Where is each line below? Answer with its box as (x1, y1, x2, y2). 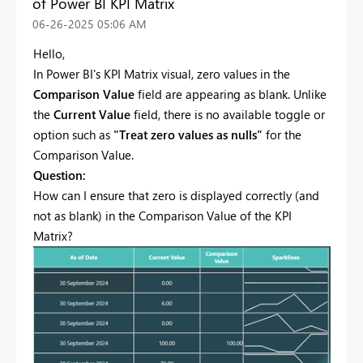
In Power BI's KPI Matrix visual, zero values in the (33, 65, 290, 82)
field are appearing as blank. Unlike (135, 85, 327, 102)
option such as (33, 126, 113, 143)
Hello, (33, 45, 65, 62)
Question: (33, 166, 86, 183)
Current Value (53, 105, 130, 122)
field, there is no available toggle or (130, 105, 325, 122)
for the (263, 126, 301, 143)
